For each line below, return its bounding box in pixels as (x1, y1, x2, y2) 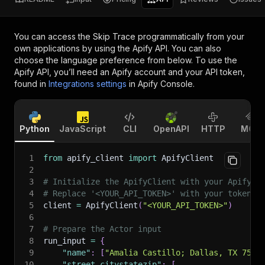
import (128, 153, 157, 163)
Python (20, 124, 50, 134)
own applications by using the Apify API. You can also (14, 43, 221, 53)
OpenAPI (153, 124, 189, 134)
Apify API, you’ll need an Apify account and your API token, (14, 67, 245, 77)
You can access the (14, 31, 93, 41)
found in (14, 79, 46, 89)
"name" (62, 248, 91, 257)
